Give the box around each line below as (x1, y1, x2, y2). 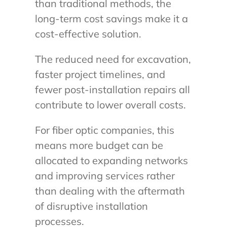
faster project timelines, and (34, 68, 165, 81)
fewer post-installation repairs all (34, 83, 190, 96)
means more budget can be (34, 139, 163, 152)
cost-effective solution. (34, 27, 141, 41)
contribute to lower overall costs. (34, 98, 186, 111)
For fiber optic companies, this (34, 124, 174, 137)
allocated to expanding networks (34, 154, 188, 167)
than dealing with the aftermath (34, 184, 185, 198)
